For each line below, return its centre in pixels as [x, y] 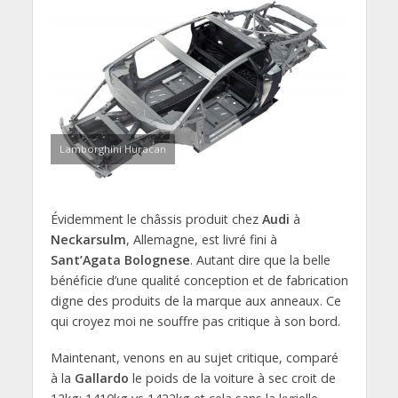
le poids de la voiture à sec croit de [232, 378]
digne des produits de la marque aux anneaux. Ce [195, 301]
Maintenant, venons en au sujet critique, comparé [194, 358]
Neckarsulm [88, 240]
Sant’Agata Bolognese [120, 260]
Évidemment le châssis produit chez [156, 219]
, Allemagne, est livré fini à [201, 240]
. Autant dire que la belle [260, 260]
